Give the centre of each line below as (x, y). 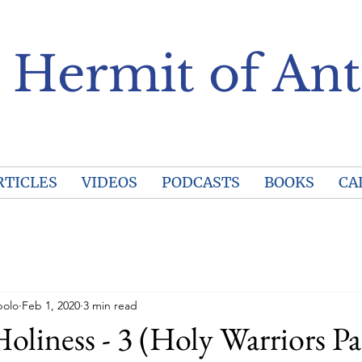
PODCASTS (200, 182)
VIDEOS (109, 182)
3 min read (110, 305)
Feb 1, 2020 (51, 305)
